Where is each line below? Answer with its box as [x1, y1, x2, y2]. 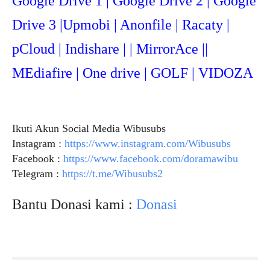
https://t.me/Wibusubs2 [62, 167, 163, 180]
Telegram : [12, 167, 62, 180]
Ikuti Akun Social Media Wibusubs [12, 122, 166, 134]
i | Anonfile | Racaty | [106, 16, 230, 33]
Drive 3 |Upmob [12, 16, 106, 33]
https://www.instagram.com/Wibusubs [64, 137, 231, 149]
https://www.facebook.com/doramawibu [63, 152, 238, 165]
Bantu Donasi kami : [12, 196, 136, 212]
